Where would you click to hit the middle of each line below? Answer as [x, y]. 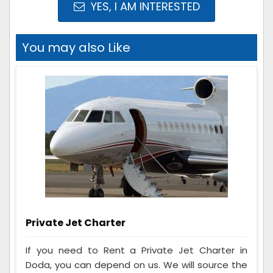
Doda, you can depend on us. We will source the [136, 265]
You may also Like [76, 48]
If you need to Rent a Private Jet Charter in [136, 250]
